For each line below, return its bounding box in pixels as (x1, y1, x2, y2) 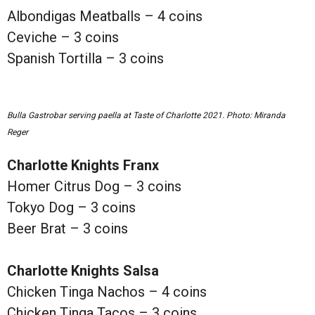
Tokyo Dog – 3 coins (7, 199, 136, 217)
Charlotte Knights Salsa (7, 262, 159, 280)
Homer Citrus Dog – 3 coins (7, 178, 181, 195)
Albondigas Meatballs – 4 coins (7, 8, 202, 25)
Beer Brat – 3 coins (7, 220, 128, 238)
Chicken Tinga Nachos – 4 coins (7, 283, 207, 301)
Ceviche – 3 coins (7, 29, 119, 46)
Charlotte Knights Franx (7, 157, 159, 174)
